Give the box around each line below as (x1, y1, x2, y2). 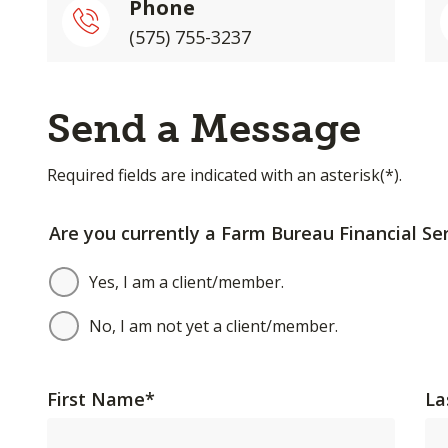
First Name (46, 386, 145, 411)
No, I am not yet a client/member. (88, 315, 338, 337)
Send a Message (46, 104, 361, 152)
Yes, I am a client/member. (88, 271, 284, 293)
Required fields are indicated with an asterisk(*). (46, 164, 402, 186)
